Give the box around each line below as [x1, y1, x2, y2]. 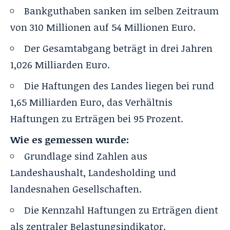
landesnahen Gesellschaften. [10, 182, 142, 196]
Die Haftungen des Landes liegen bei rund [24, 79, 214, 92]
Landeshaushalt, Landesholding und [10, 165, 176, 179]
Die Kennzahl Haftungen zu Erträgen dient [24, 203, 218, 217]
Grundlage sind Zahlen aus [24, 149, 147, 163]
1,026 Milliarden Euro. [10, 57, 110, 71]
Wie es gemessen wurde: [10, 132, 129, 146]
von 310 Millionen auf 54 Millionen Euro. [10, 20, 196, 34]
